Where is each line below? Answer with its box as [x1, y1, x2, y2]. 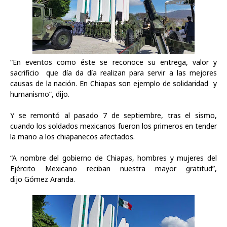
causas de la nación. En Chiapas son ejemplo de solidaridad [10, 79, 211, 88]
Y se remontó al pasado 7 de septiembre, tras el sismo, [10, 110, 217, 120]
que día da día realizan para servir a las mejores [46, 68, 217, 78]
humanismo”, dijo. [10, 89, 69, 99]
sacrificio [10, 68, 43, 78]
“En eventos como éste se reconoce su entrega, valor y [10, 57, 217, 67]
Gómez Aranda [24, 174, 73, 184]
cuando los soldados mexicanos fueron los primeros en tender [10, 121, 217, 131]
